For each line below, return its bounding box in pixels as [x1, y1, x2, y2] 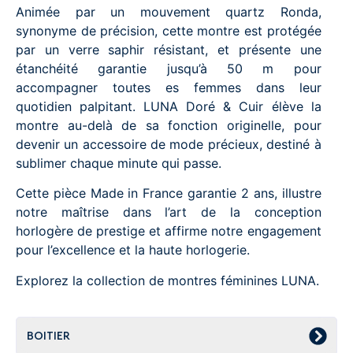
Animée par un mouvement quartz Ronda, [16, 3, 321, 20]
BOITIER [27, 329, 70, 344]
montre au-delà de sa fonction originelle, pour [16, 117, 321, 133]
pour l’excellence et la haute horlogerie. [16, 242, 250, 258]
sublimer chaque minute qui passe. [16, 154, 221, 171]
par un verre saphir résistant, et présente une [16, 41, 321, 58]
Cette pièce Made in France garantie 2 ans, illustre [16, 185, 321, 202]
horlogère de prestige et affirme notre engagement [16, 223, 321, 240]
